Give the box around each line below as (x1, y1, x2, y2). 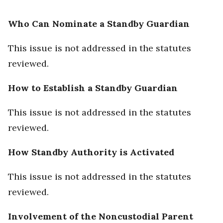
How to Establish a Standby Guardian (8, 82, 178, 94)
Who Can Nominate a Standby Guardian (8, 18, 190, 30)
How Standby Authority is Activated (8, 146, 174, 158)
